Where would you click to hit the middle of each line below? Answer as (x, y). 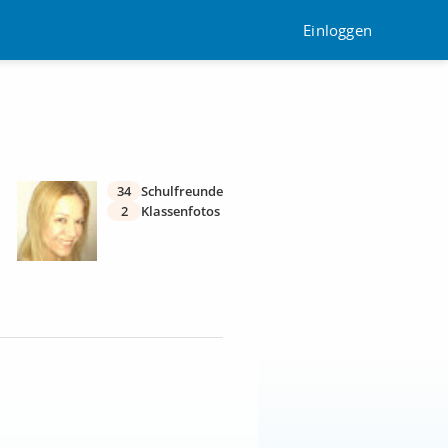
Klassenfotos (180, 211)
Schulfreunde (182, 191)
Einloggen (337, 29)
